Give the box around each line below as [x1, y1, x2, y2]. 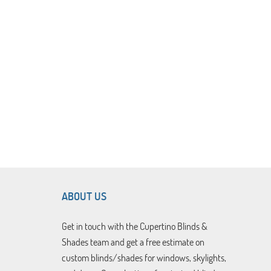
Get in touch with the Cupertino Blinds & [62, 220, 207, 232]
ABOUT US [62, 189, 106, 203]
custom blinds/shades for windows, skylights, [62, 252, 226, 264]
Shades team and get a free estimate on [62, 236, 204, 248]
